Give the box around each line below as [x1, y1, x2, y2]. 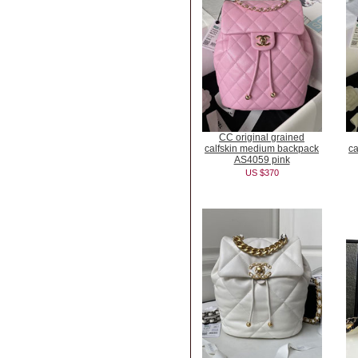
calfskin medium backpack [205, 143, 319, 154]
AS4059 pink [233, 154, 290, 165]
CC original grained [219, 132, 304, 143]
